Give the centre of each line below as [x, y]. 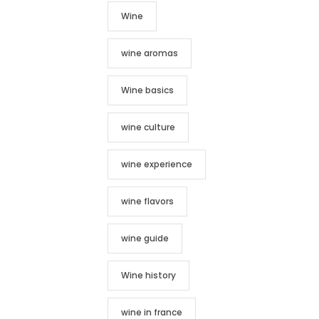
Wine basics [147, 90]
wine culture [148, 127]
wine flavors [147, 201]
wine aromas [150, 53]
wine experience [157, 164]
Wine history [148, 275]
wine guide [145, 238]
